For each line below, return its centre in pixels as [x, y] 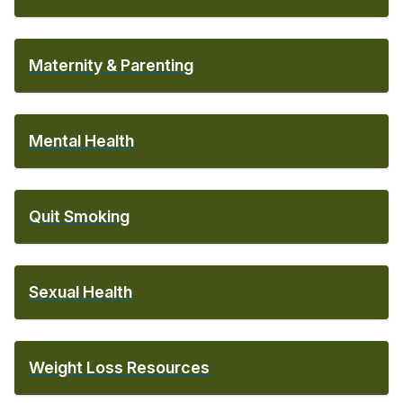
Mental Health [81, 141]
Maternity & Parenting [111, 65]
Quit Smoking [79, 216]
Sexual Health [81, 292]
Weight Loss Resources [119, 367]
